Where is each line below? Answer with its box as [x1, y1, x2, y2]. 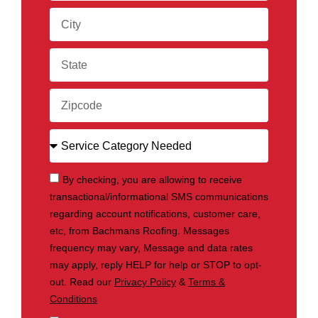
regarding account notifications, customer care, [50, 207, 261, 219]
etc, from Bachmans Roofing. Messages [50, 224, 229, 236]
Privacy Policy [114, 275, 176, 287]
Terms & [188, 275, 225, 287]
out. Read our [50, 275, 114, 287]
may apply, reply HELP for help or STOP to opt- [50, 258, 262, 270]
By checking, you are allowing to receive [62, 173, 242, 185]
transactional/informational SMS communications [50, 190, 268, 202]
